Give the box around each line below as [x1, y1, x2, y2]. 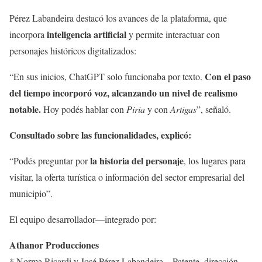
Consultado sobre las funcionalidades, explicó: [9, 128, 191, 142]
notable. [9, 102, 41, 116]
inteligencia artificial [44, 27, 126, 42]
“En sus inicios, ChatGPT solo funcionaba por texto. [9, 70, 205, 83]
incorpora [9, 28, 44, 41]
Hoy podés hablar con [41, 103, 126, 116]
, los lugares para [184, 154, 246, 167]
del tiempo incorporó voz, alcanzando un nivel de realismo [9, 86, 237, 100]
